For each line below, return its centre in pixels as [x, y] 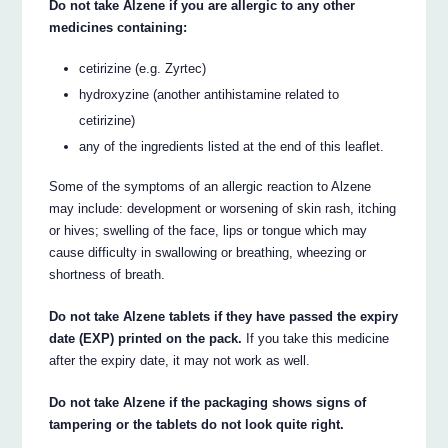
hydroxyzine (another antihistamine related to [209, 94]
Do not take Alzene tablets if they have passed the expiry [224, 317]
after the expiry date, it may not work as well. [180, 361]
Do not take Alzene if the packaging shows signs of [208, 403]
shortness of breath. [107, 275]
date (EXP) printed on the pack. [146, 339]
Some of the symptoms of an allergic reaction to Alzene [210, 187]
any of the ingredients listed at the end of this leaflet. [232, 146]
